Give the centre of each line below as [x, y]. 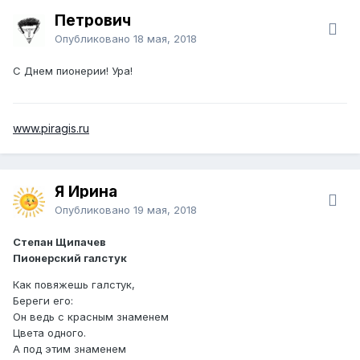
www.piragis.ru [51, 128]
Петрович [93, 20]
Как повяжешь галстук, [74, 284]
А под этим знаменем [70, 348]
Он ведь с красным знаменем [91, 316]
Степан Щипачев [59, 241]
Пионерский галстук [70, 258]
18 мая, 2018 [165, 38]
